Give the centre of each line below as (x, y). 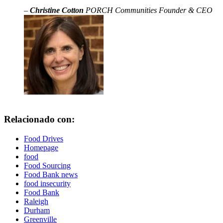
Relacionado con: (39, 119)
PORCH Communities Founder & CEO (148, 10)
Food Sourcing (47, 165)
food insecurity (47, 183)
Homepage (41, 147)
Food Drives (44, 138)
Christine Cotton (57, 10)
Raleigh (36, 201)
